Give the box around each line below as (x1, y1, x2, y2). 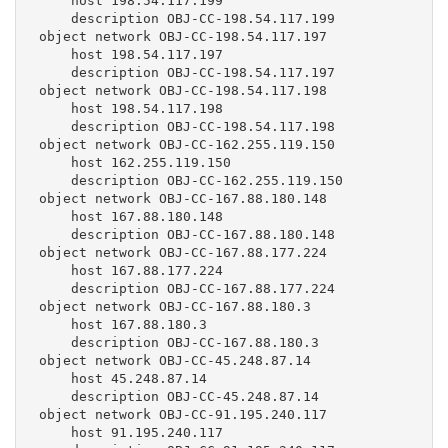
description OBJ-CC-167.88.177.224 (31, 280, 71, 296)
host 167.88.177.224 (31, 262, 71, 278)
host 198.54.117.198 (31, 100, 71, 116)
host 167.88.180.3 (31, 316, 71, 332)
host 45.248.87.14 (31, 370, 71, 386)
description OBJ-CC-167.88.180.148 (31, 226, 71, 242)
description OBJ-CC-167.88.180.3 (31, 334, 71, 350)
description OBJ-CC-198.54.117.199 (31, 10, 71, 26)
